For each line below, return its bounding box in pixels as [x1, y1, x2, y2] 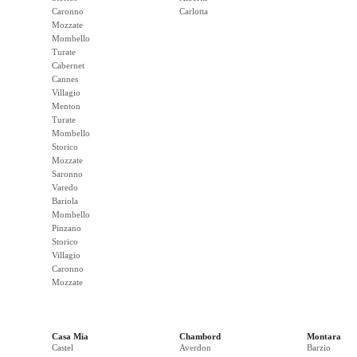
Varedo [52, 182, 78, 192]
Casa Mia [52, 331, 88, 341]
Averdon [179, 343, 211, 352]
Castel [52, 343, 73, 352]
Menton [52, 101, 80, 111]
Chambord [179, 331, 221, 341]
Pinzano [52, 223, 81, 233]
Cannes [52, 74, 78, 84]
